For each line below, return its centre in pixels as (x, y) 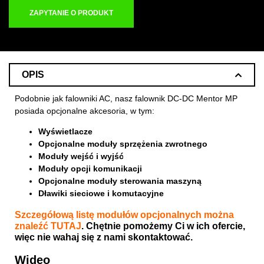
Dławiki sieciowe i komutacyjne (101, 194)
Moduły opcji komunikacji (90, 169)
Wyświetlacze (65, 132)
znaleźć (33, 226)
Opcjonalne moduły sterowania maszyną (120, 181)
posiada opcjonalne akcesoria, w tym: (85, 111)
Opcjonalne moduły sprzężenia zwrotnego (123, 144)
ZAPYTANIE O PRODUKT (71, 13)
